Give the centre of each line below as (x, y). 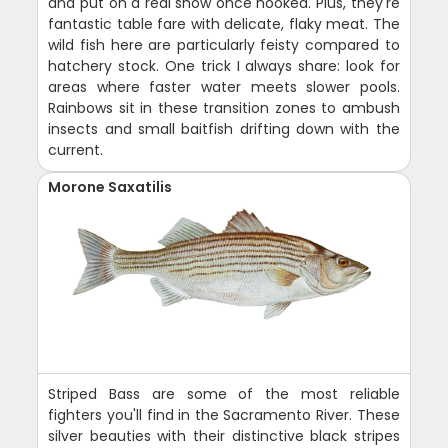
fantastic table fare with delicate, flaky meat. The (224, 23)
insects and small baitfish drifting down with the (224, 128)
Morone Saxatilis (110, 186)
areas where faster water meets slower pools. (224, 86)
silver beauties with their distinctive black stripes (224, 435)
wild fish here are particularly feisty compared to (224, 44)
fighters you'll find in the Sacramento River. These (224, 414)
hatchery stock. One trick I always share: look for (224, 65)
